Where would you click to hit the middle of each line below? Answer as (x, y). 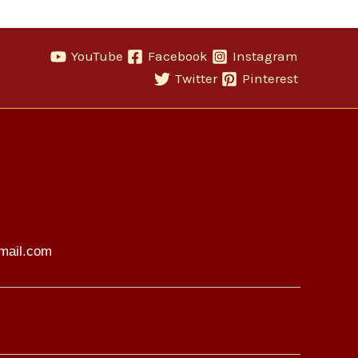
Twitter (197, 79)
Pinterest (270, 79)
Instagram (266, 56)
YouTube (97, 56)
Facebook (178, 56)
